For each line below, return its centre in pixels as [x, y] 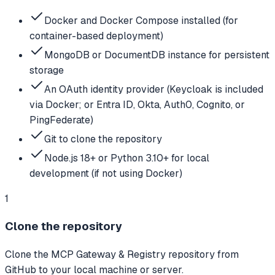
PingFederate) [61, 120]
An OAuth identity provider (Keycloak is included [154, 89]
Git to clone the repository [103, 139]
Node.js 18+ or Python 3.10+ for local [127, 158]
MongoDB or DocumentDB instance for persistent [157, 55]
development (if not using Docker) [106, 173]
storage [47, 70]
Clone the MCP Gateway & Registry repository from [122, 254]
